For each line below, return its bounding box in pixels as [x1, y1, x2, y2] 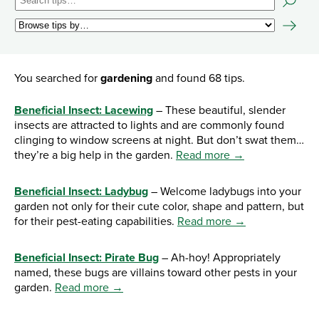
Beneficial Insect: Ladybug [14, 184, 148, 199]
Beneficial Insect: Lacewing [14, 103, 153, 118]
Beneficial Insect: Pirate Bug [14, 251, 159, 266]
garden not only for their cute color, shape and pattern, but [14, 199, 304, 214]
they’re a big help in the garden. [14, 148, 176, 163]
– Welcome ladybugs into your [148, 184, 301, 199]
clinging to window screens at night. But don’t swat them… [14, 133, 304, 148]
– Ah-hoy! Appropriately [159, 251, 281, 266]
